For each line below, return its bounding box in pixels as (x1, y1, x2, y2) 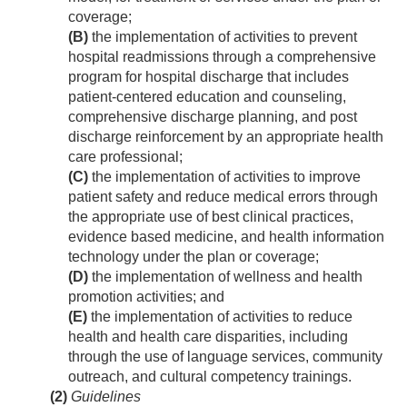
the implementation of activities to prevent (88, 29, 357, 45)
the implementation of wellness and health (88, 269, 362, 285)
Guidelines (67, 389, 141, 405)
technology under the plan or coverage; (68, 249, 319, 265)
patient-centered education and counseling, (68, 89, 346, 105)
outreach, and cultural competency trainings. (68, 369, 352, 385)
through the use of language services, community (68, 349, 382, 365)
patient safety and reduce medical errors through (68, 189, 378, 205)
